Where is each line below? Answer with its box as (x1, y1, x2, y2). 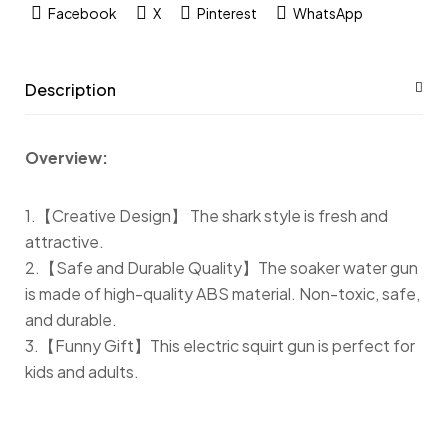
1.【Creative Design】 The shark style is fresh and (25, 205, 388, 227)
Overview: (25, 147, 108, 169)
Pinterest (196, 3, 257, 22)
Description (25, 79, 116, 101)
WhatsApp (292, 3, 363, 22)
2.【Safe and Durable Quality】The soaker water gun (25, 257, 418, 279)
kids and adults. (25, 361, 139, 383)
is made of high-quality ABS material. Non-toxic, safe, (25, 283, 420, 305)
